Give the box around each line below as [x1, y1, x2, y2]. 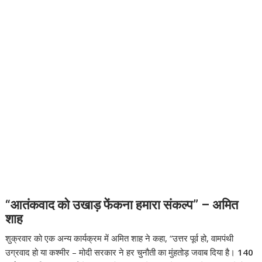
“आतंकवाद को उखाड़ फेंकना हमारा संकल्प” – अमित [5, 198, 239, 213]
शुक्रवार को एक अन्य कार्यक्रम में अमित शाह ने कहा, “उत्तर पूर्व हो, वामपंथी [5, 232, 234, 244]
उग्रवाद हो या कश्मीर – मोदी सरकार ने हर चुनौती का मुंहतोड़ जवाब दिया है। [5, 246, 238, 258]
